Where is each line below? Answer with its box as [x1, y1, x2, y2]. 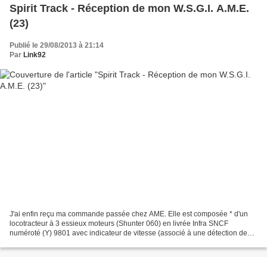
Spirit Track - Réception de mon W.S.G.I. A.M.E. [10, 2, 249, 14]
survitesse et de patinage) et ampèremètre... [10, 238, 151, 247]
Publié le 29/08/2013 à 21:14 [10, 41, 104, 49]
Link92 [23, 50, 46, 59]
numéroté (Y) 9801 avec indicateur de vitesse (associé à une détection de [10, 229, 247, 238]
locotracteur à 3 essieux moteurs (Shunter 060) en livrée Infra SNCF [10, 219, 228, 228]
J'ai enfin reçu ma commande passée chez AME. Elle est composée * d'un [10, 210, 248, 219]
